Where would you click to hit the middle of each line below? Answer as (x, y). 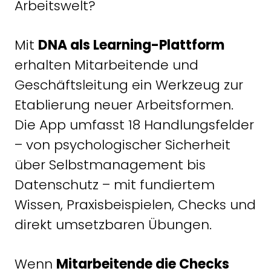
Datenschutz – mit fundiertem (115, 184)
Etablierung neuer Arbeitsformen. (124, 105)
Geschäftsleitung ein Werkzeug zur (129, 85)
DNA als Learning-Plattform (131, 45)
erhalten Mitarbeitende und (106, 65)
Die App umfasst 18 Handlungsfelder (134, 125)
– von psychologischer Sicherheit (122, 145)
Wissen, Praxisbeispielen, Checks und (135, 204)
